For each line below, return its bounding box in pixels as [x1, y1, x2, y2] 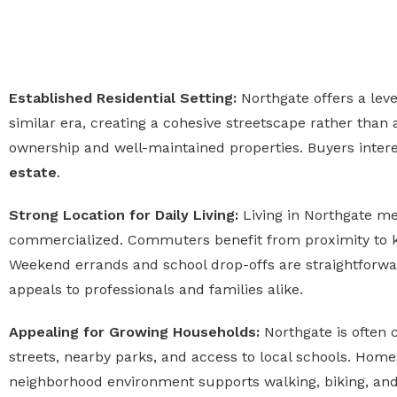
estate [9, 164, 57, 181]
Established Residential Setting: [9, 90, 241, 106]
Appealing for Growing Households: [9, 323, 264, 340]
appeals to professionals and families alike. [9, 281, 303, 298]
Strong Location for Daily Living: [9, 206, 243, 223]
